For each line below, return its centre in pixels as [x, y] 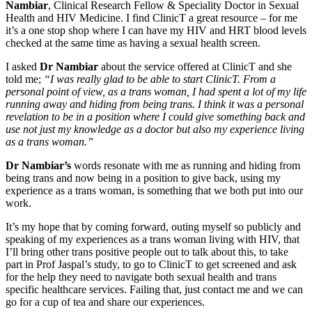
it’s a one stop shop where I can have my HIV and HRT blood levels [156, 31]
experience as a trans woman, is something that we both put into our [154, 191]
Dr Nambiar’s [38, 166]
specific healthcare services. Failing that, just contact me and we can [154, 290]
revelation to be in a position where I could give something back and [155, 117]
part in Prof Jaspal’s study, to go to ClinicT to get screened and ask [151, 265]
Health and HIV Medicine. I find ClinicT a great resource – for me [151, 18]
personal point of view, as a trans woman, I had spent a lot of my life [156, 92]
